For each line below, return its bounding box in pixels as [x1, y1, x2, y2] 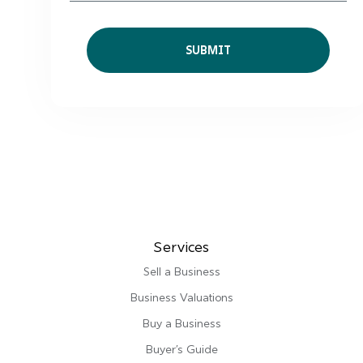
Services [153, 237, 210, 256]
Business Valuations [130, 289, 233, 305]
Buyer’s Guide [145, 341, 218, 357]
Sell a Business [143, 263, 220, 279]
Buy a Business [142, 315, 221, 331]
